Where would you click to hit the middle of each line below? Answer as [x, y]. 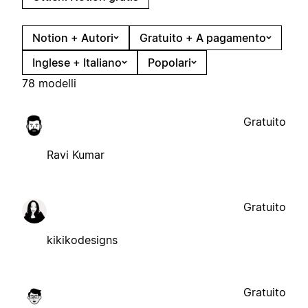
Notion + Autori [73, 37]
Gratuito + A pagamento [203, 37]
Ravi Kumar [76, 154]
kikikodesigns [82, 240]
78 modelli [49, 83]
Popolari [169, 62]
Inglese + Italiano [77, 62]
